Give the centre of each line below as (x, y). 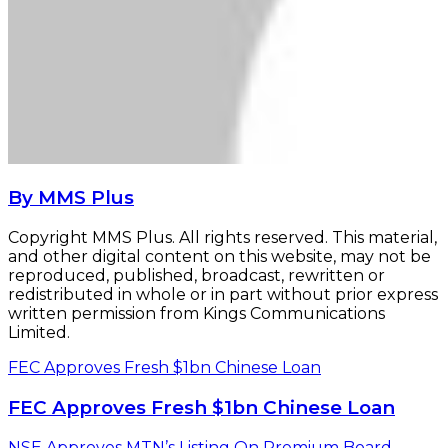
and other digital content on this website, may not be (219, 257)
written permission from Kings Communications (196, 314)
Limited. (39, 333)
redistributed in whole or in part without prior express (223, 295)
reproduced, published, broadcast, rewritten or (196, 276)
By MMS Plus (71, 198)
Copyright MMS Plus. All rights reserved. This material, (222, 238)
